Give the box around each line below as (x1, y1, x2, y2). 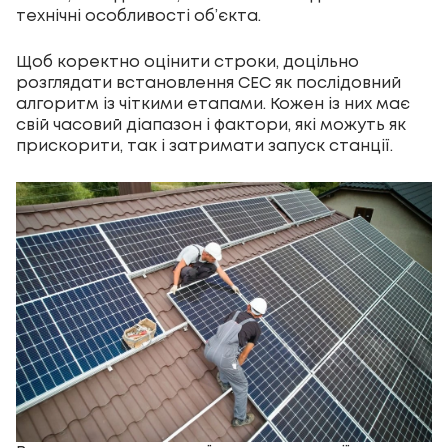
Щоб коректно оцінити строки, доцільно (16, 55, 359, 70)
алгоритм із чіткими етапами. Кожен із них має (16, 97, 410, 112)
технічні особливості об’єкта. (16, 9, 261, 24)
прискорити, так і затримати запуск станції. (16, 139, 393, 154)
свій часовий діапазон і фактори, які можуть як (16, 118, 406, 133)
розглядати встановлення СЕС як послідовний (16, 76, 401, 91)
